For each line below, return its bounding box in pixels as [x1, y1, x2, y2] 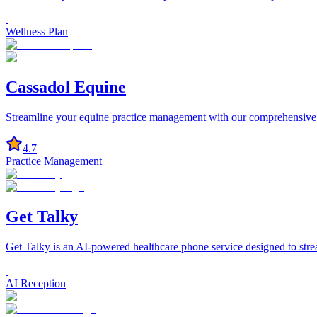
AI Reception [6, 277, 66, 289]
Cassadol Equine [6, 78, 126, 97]
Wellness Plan [6, 25, 68, 38]
